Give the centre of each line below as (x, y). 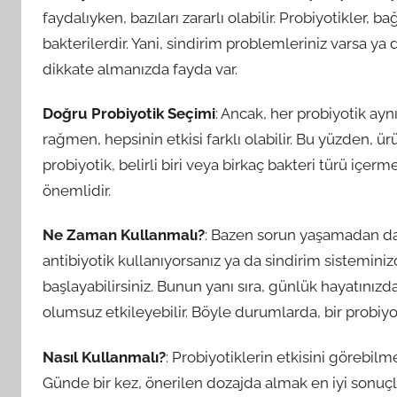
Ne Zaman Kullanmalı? (124, 235)
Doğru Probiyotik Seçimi (129, 113)
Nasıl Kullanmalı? (104, 357)
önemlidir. (77, 191)
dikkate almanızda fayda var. (140, 69)
